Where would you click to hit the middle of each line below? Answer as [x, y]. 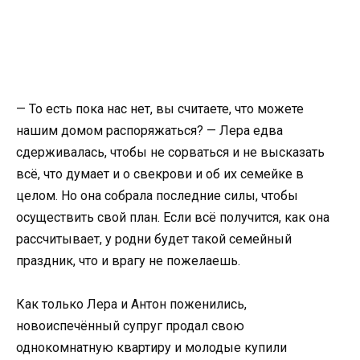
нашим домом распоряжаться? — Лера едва [149, 131]
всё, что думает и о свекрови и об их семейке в [160, 174]
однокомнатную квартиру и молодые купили [151, 348]
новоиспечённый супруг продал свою [130, 326]
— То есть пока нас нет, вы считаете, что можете [160, 109]
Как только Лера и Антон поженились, [131, 305]
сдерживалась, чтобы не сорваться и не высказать [170, 152]
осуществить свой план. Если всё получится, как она [173, 217]
